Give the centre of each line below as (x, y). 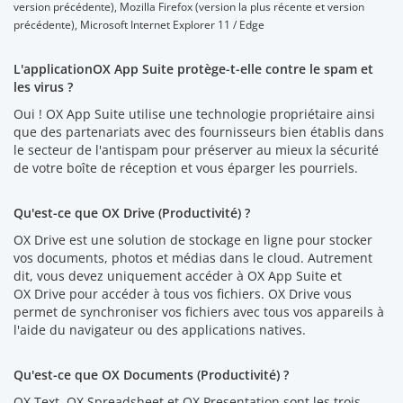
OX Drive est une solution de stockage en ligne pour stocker (193, 239)
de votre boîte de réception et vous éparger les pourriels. (186, 167)
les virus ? (43, 86)
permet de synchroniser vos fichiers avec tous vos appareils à (199, 311)
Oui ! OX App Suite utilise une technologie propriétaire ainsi (194, 113)
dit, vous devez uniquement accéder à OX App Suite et (178, 275)
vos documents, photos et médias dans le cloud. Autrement (193, 257)
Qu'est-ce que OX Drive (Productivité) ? (132, 212)
